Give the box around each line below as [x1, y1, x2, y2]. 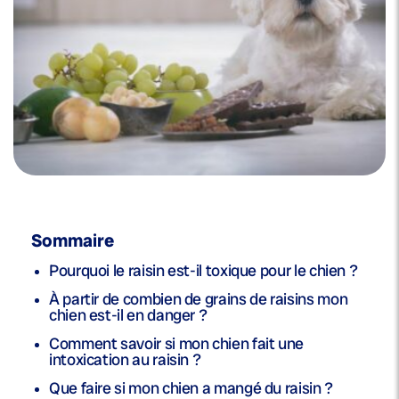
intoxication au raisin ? [49, 349, 201, 370]
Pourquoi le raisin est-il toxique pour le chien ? [49, 260, 358, 281]
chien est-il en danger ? [49, 305, 208, 326]
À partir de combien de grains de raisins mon [49, 289, 348, 310]
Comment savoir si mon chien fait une [49, 333, 305, 354]
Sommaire [31, 229, 114, 253]
